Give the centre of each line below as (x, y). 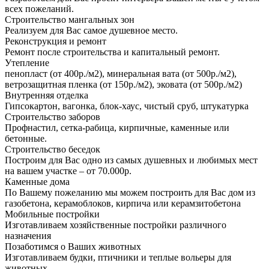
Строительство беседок (53, 150)
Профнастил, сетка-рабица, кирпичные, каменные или (117, 128)
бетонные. (26, 139)
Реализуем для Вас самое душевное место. (91, 31)
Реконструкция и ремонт (56, 41)
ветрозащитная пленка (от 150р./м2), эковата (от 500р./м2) (123, 85)
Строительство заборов (53, 117)
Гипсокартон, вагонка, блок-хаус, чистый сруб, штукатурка (127, 106)
